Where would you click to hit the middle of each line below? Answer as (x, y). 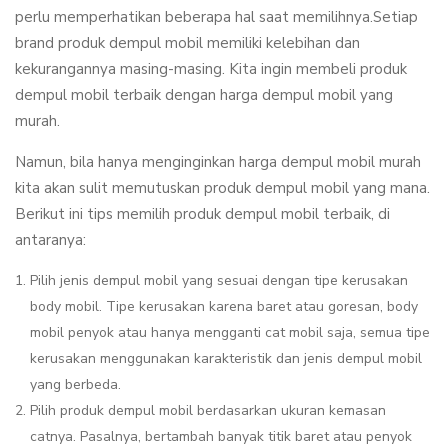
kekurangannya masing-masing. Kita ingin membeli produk (211, 69)
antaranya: (50, 240)
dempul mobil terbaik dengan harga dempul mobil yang (204, 95)
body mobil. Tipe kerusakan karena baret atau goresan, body (224, 306)
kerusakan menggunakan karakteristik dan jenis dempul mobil (226, 358)
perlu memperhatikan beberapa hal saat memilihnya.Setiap (216, 17)
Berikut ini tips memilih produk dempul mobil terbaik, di (202, 214)
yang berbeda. (75, 384)
